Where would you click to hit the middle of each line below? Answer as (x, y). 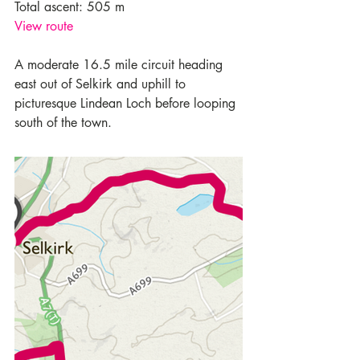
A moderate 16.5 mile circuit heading (121, 65)
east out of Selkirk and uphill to (102, 84)
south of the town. (63, 123)
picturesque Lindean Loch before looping (127, 104)
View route (44, 27)
